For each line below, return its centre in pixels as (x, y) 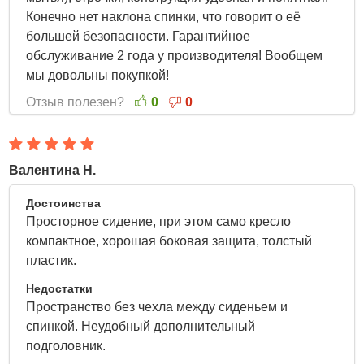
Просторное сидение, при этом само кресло (159, 221)
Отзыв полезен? (77, 102)
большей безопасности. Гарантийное (139, 36)
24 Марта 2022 (302, 203)
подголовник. (69, 346)
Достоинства (64, 203)
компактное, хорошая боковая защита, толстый (169, 241)
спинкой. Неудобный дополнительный (141, 326)
